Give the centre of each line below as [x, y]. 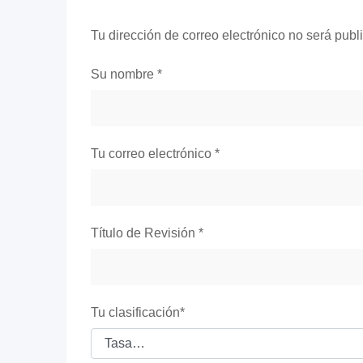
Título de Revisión [145, 233]
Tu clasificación [135, 313]
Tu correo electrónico [153, 154]
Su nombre [124, 75]
